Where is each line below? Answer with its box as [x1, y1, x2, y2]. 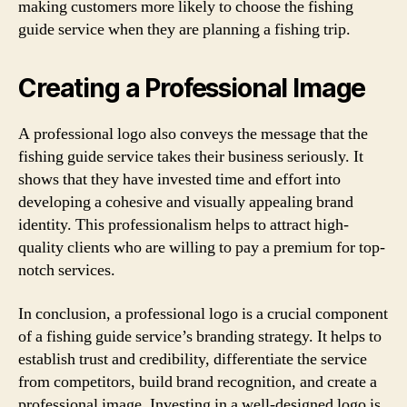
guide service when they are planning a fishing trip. [18, 19, 351, 40]
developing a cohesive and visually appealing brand [18, 192, 353, 213]
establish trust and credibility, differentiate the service [18, 348, 367, 370]
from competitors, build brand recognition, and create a [18, 371, 377, 392]
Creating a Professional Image [18, 73, 366, 104]
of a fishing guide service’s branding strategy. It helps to [18, 325, 382, 347]
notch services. [18, 260, 115, 281]
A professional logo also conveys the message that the [18, 124, 368, 144]
